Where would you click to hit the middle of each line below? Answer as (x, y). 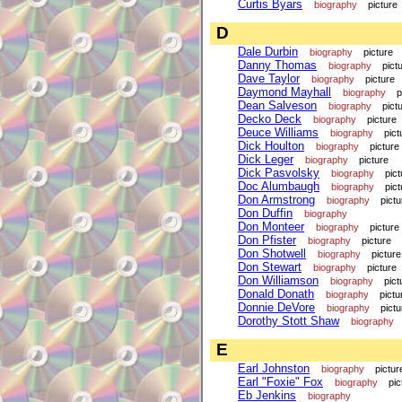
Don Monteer (271, 227)
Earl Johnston (274, 369)
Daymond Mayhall (284, 92)
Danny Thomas (277, 65)
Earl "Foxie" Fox (280, 382)
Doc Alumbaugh (279, 186)
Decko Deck (270, 119)
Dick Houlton (271, 146)
